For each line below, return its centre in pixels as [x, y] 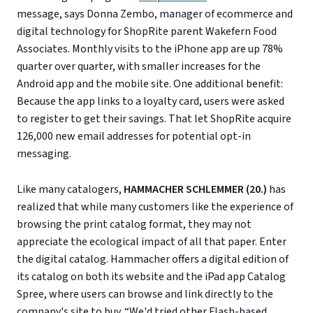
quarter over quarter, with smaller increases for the [139, 66]
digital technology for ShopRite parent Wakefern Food [147, 31]
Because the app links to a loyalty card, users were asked [151, 101]
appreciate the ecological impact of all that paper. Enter [152, 241]
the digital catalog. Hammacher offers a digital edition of [153, 259]
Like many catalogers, [70, 189]
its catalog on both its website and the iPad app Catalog [151, 276]
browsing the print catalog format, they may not [134, 224]
